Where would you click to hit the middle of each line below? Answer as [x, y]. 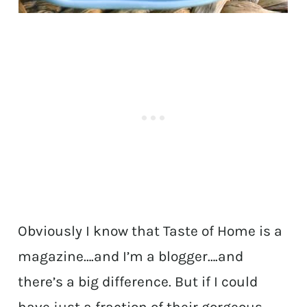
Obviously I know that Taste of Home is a [150, 231]
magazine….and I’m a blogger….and [131, 257]
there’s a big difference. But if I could [138, 282]
